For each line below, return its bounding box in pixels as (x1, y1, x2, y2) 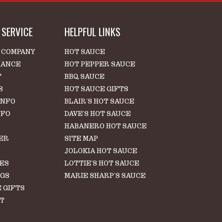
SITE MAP (64, 134, 99, 143)
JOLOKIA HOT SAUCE (64, 147, 138, 156)
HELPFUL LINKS (64, 24, 121, 40)
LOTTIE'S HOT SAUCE (64, 159, 140, 168)
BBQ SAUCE (64, 72, 105, 81)
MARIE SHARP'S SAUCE (64, 171, 146, 180)
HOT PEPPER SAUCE (64, 60, 136, 69)
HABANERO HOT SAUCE (64, 122, 147, 131)
